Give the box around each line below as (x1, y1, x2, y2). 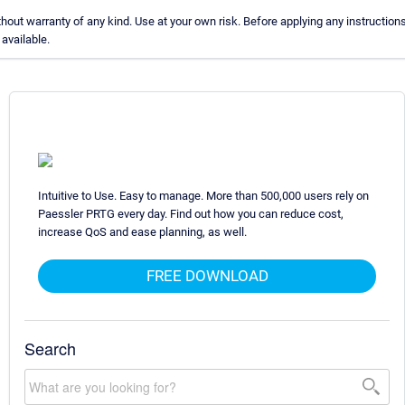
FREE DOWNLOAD (146, 266, 268, 285)
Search (24, 335, 76, 360)
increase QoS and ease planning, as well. (38, 224, 247, 239)
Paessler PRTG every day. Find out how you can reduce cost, (38, 206, 344, 221)
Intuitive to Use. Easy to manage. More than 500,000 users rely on (38, 188, 369, 202)
